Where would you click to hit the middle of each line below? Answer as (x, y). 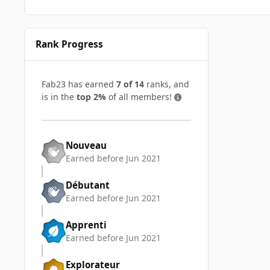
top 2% (91, 97)
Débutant (88, 185)
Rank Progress (70, 44)
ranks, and (167, 84)
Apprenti (86, 224)
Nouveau (86, 145)
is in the (59, 97)
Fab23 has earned (79, 84)
